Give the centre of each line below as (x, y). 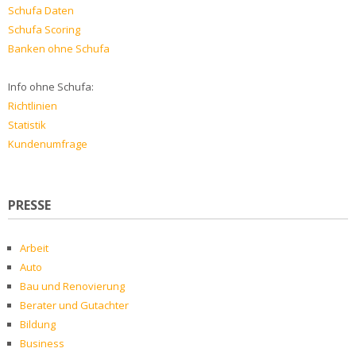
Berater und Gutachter (74, 306)
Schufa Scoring (44, 30)
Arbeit (34, 248)
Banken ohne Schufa (59, 49)
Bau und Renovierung (72, 286)
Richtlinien (33, 106)
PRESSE (29, 205)
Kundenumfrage (48, 144)
